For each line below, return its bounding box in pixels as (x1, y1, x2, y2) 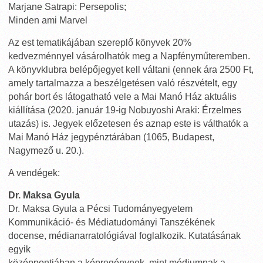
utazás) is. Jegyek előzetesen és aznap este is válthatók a (8, 119, 248, 129)
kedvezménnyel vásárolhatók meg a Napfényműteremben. (8, 51, 250, 61)
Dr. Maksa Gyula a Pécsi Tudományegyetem (8, 204, 193, 214)
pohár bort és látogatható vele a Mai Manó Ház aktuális (8, 92, 237, 102)
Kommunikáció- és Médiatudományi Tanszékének (8, 217, 215, 227)
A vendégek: (8, 168, 60, 178)
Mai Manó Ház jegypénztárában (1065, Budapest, (8, 132, 214, 142)
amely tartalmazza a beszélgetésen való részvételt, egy (8, 78, 237, 88)
